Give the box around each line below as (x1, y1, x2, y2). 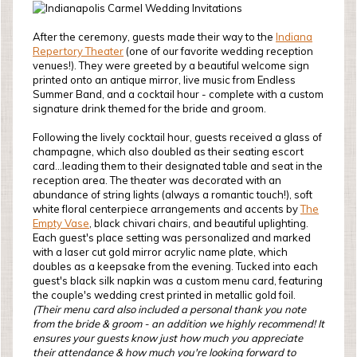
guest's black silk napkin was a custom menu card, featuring (33, 274, 323, 287)
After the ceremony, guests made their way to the (33, 30, 276, 43)
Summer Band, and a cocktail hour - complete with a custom (33, 88, 324, 100)
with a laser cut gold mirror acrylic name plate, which (33, 245, 288, 258)
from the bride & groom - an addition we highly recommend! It (33, 317, 324, 330)
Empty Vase (33, 217, 89, 229)
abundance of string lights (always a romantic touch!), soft (33, 188, 312, 201)
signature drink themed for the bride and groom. (33, 102, 266, 115)
